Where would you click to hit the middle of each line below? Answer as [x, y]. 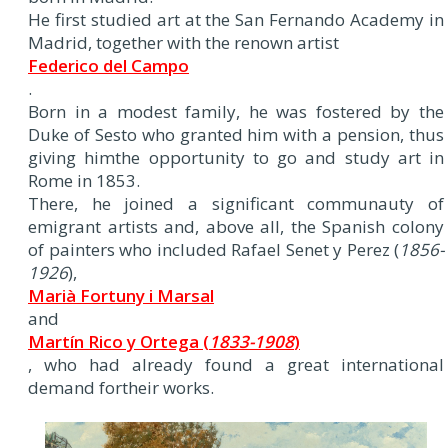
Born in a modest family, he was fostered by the [236, 111]
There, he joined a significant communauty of [236, 203]
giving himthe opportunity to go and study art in [236, 157]
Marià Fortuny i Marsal [121, 295]
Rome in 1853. [84, 180]
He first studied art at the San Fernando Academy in [236, 19]
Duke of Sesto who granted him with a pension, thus [236, 134]
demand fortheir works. [121, 387]
